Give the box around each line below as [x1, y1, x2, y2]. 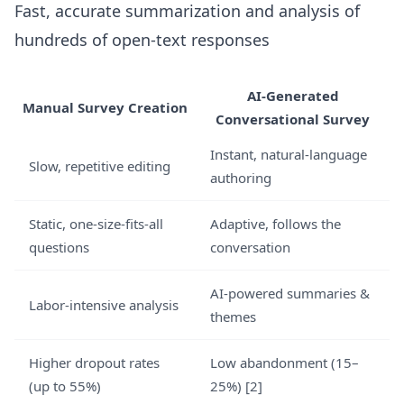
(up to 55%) [29, 377, 101, 395]
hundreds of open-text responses [14, 29, 270, 50]
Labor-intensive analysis [29, 296, 179, 314]
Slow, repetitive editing [29, 157, 170, 175]
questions [29, 238, 89, 256]
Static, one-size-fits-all [29, 215, 163, 233]
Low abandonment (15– [210, 353, 359, 372]
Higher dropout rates [29, 353, 160, 372]
